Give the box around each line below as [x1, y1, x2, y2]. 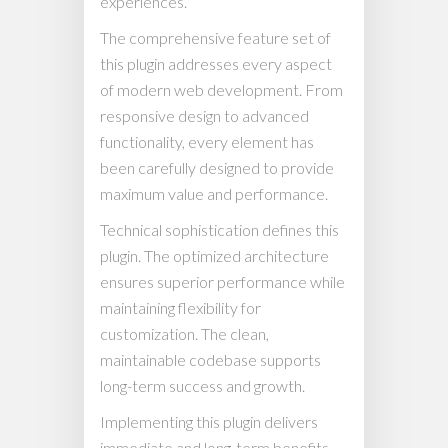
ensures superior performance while [100, 272, 345, 291]
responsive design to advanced [100, 106, 309, 125]
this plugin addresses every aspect [100, 54, 332, 73]
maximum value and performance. [100, 184, 328, 203]
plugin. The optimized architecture [100, 246, 329, 265]
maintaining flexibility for [100, 298, 261, 317]
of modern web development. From [100, 80, 343, 99]
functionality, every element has [100, 132, 314, 151]
